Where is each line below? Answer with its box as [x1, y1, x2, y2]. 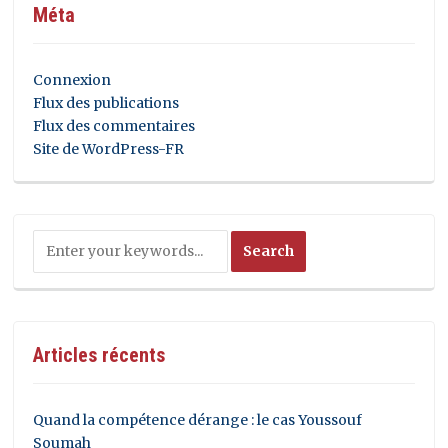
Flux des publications [33, 93, 180, 112]
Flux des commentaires [33, 116, 196, 135]
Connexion [33, 70, 112, 89]
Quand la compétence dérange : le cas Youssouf [33, 410, 363, 429]
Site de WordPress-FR [33, 139, 185, 158]
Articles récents [33, 342, 166, 367]
